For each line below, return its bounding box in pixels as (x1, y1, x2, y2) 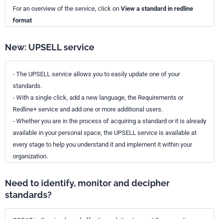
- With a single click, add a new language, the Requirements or (13, 94, 183, 101)
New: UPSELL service (5, 42, 94, 52)
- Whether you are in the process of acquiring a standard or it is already (13, 117, 206, 125)
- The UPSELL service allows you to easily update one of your (13, 70, 180, 78)
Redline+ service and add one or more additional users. (13, 106, 163, 113)
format (13, 17, 32, 24)
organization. (13, 153, 48, 160)
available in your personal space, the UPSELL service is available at (13, 129, 197, 136)
